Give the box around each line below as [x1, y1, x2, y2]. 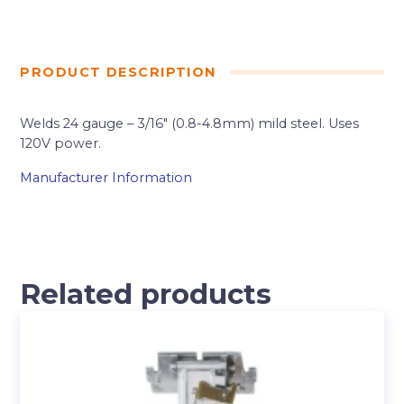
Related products [20, 277, 272, 312]
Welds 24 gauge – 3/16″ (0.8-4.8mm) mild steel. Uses [20, 115, 360, 133]
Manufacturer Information [20, 170, 193, 187]
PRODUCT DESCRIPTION [20, 64, 216, 81]
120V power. [20, 135, 102, 152]
